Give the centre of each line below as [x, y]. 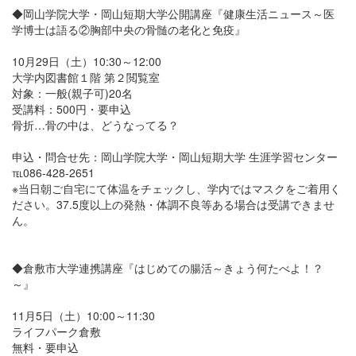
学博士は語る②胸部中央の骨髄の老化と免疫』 [129, 29]
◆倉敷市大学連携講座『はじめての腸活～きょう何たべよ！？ [168, 268]
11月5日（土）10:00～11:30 [83, 315]
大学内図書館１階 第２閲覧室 [86, 77]
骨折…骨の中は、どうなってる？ [95, 125]
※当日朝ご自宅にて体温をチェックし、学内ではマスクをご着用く [176, 188]
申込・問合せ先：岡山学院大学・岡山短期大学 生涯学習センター [175, 157]
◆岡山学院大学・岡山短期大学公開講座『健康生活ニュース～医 [173, 14]
